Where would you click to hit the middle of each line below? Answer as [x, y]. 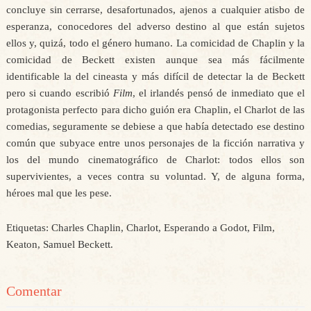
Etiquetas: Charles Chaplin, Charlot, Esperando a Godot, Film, [140, 228]
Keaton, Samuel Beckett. [59, 244]
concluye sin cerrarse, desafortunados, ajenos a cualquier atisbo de [155, 10]
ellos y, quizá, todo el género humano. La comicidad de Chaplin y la [155, 43]
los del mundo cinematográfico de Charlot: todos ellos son [155, 160]
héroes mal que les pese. [59, 193]
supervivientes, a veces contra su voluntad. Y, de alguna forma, [155, 176]
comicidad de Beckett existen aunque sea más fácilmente [155, 60]
